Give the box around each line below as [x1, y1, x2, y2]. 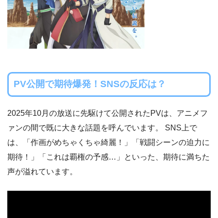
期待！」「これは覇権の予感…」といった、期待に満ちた [7, 152, 210, 161]
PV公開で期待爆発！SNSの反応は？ [13, 79, 166, 90]
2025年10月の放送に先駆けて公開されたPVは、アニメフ [7, 109, 208, 117]
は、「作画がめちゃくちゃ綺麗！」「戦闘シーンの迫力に [7, 138, 210, 146]
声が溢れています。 [7, 167, 77, 176]
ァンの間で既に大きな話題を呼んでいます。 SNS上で [7, 123, 197, 132]
